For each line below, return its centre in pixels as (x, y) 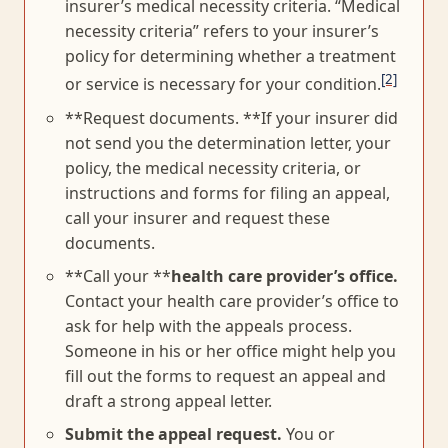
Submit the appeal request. (173, 433)
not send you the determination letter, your (228, 142)
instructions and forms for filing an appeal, (227, 192)
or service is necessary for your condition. (223, 84)
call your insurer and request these (197, 217)
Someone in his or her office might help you (230, 350)
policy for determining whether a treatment (230, 56)
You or (308, 433)
